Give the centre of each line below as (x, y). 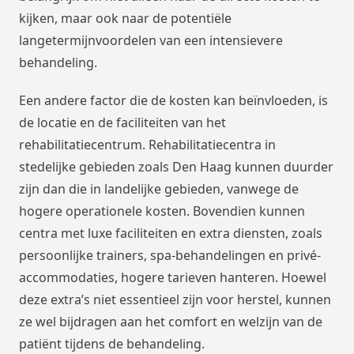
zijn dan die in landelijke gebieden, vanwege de (159, 189)
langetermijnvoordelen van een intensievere (151, 41)
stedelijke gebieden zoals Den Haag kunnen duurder (176, 167)
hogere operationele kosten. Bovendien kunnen (162, 211)
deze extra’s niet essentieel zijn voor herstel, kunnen (175, 300)
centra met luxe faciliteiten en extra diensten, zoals (171, 233)
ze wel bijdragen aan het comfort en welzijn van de (171, 322)
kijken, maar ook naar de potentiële (125, 19)
